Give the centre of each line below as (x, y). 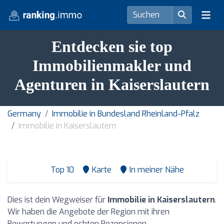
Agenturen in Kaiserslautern (112, 84)
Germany (24, 114)
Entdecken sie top (112, 46)
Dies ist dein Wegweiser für (57, 200)
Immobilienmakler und (112, 65)
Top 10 (61, 170)
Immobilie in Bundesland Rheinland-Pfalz (126, 114)
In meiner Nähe (156, 170)
